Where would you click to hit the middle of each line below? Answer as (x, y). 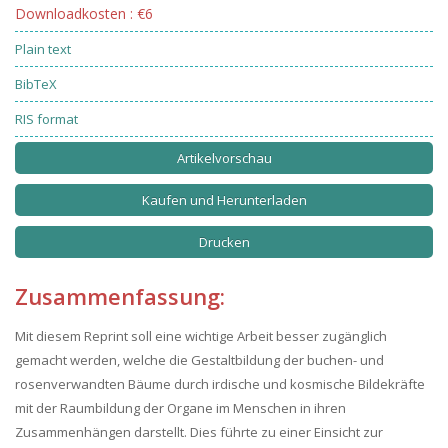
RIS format (46, 119)
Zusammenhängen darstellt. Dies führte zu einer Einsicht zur (199, 432)
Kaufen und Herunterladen (224, 200)
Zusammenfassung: (120, 296)
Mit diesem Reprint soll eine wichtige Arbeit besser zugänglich (201, 336)
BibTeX (36, 84)
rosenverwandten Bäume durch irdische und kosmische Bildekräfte (220, 384)
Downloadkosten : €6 (84, 13)
